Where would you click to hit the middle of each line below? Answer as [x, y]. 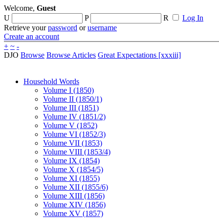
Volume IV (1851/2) [74, 117]
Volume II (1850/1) [73, 99]
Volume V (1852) [70, 125]
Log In [193, 18]
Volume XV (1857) [73, 213]
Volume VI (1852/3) [74, 134]
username [102, 28]
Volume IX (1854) [71, 161]
